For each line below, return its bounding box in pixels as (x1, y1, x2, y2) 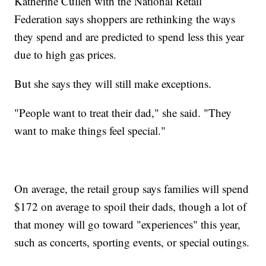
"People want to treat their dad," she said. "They (14, 105, 232, 121)
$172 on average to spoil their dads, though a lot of (14, 199, 247, 214)
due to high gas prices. (14, 47, 117, 62)
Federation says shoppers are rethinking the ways (14, 11, 236, 27)
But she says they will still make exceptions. (14, 76, 212, 91)
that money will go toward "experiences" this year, (14, 217, 241, 232)
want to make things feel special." (14, 123, 166, 138)
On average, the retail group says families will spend (14, 181, 249, 197)
